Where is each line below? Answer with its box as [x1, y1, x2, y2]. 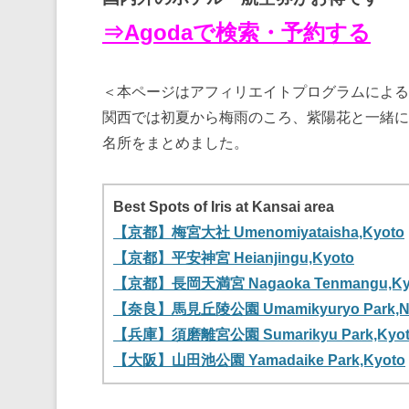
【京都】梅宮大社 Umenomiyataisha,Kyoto [113, 225, 404, 241]
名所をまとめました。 [102, 135, 248, 152]
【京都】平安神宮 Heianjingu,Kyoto [113, 250, 354, 267]
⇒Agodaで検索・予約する [102, 20, 371, 46]
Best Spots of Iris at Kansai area [113, 199, 334, 215]
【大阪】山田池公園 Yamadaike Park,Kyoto [113, 352, 405, 369]
